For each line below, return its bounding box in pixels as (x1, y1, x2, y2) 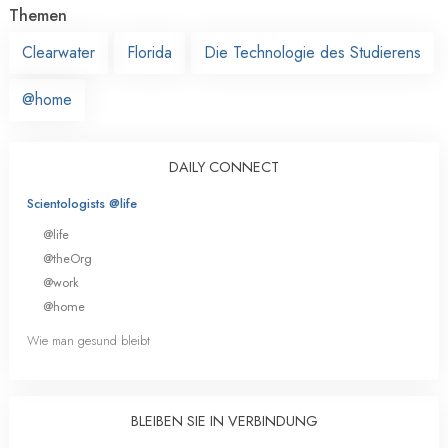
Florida (127, 40, 172, 64)
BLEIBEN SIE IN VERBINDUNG (130, 411, 318, 432)
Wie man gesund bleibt (27, 331, 150, 351)
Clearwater (22, 40, 95, 64)
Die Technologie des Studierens (204, 40, 421, 64)
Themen (9, 3, 67, 27)
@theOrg (43, 248, 92, 268)
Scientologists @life (27, 193, 137, 213)
